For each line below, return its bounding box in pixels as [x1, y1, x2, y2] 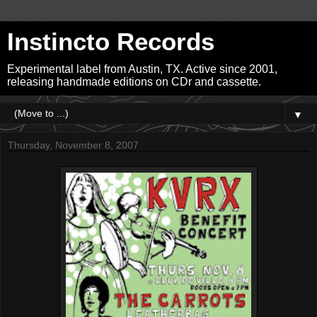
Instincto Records [7, 28, 214, 55]
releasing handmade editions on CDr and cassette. [7, 76, 261, 88]
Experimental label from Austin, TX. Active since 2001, [7, 63, 277, 75]
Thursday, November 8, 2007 [8, 139, 139, 151]
